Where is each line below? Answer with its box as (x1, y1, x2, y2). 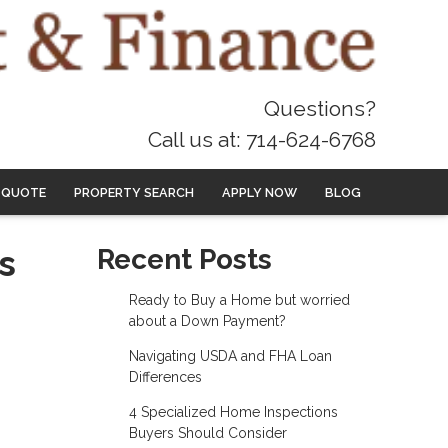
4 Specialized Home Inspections (128, 404, 338, 421)
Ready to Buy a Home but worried (128, 292, 350, 309)
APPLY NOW (221, 184, 297, 200)
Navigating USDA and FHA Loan (128, 348, 332, 365)
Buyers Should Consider (128, 425, 287, 442)
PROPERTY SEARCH (74, 184, 195, 200)
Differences (128, 369, 202, 386)
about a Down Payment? (128, 313, 286, 330)
